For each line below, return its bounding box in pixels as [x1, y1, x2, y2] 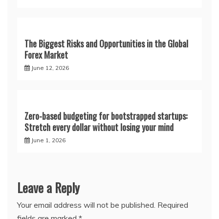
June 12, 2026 [31, 64, 69, 71]
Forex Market [24, 48, 68, 61]
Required [157, 200, 188, 210]
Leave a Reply [17, 178, 80, 197]
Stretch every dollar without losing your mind [24, 121, 174, 133]
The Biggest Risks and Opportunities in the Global [24, 37, 188, 50]
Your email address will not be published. [17, 200, 155, 210]
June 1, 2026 [31, 136, 66, 144]
